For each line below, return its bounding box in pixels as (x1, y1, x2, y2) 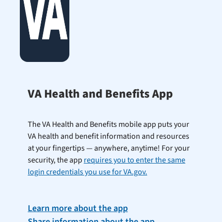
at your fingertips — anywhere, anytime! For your (27, 142, 190, 154)
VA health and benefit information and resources (27, 130, 189, 142)
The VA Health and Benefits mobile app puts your (27, 118, 189, 130)
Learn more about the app (27, 202, 128, 215)
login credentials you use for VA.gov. (27, 166, 147, 177)
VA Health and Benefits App (27, 85, 173, 103)
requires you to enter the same (83, 154, 185, 166)
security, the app (27, 154, 84, 166)
